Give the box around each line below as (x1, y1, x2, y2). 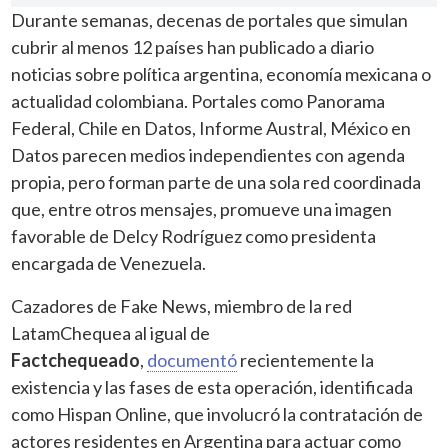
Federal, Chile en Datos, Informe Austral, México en (11, 116, 412, 139)
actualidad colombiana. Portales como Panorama (11, 89, 386, 112)
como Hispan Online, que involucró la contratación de (11, 402, 424, 425)
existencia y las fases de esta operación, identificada (11, 375, 414, 398)
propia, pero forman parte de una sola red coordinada (11, 170, 422, 193)
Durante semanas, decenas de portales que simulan (11, 8, 409, 31)
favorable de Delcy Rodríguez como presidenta (11, 224, 377, 247)
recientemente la (237, 348, 375, 371)
